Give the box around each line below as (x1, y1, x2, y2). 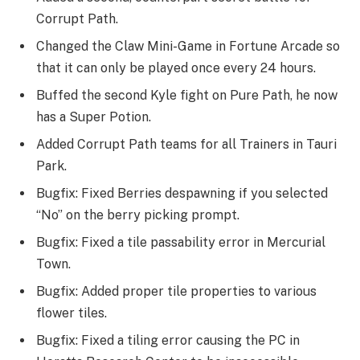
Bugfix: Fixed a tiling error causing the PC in (36, 333, 300, 349)
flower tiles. (36, 305, 107, 321)
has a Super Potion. (36, 109, 151, 125)
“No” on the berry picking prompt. (36, 207, 239, 223)
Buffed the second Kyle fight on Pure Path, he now (36, 88, 337, 104)
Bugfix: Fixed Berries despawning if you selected (36, 186, 328, 202)
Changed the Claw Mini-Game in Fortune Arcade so (36, 39, 340, 55)
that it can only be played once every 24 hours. (36, 60, 316, 76)
